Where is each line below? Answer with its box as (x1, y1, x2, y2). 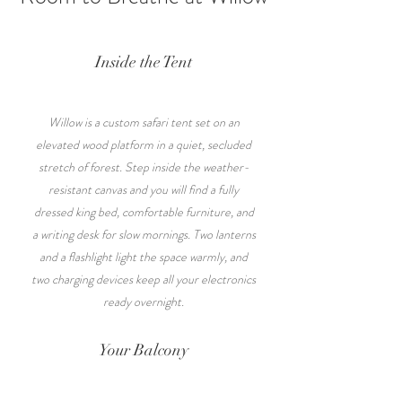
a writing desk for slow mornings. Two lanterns (31, 225, 256, 243)
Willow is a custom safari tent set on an (48, 113, 240, 131)
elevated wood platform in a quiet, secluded (36, 135, 251, 153)
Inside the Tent (95, 52, 192, 72)
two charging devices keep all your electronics (31, 270, 256, 288)
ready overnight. (103, 293, 184, 310)
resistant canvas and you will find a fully (48, 180, 239, 198)
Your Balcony (99, 340, 188, 360)
